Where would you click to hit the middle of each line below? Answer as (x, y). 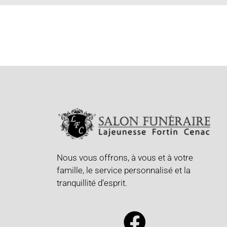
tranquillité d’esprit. (93, 183)
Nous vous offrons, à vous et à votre (125, 157)
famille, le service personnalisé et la (124, 170)
